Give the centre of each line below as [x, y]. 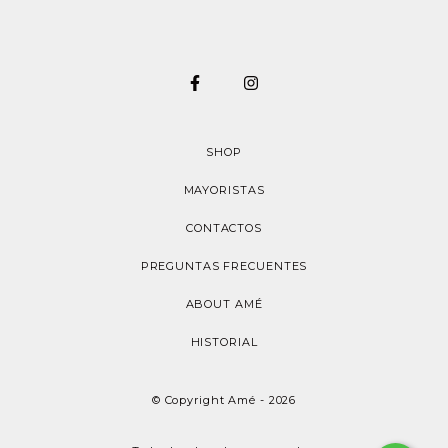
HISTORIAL [224, 342]
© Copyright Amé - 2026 [224, 400]
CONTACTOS [224, 228]
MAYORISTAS [224, 190]
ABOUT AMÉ [224, 304]
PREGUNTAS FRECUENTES [224, 266]
